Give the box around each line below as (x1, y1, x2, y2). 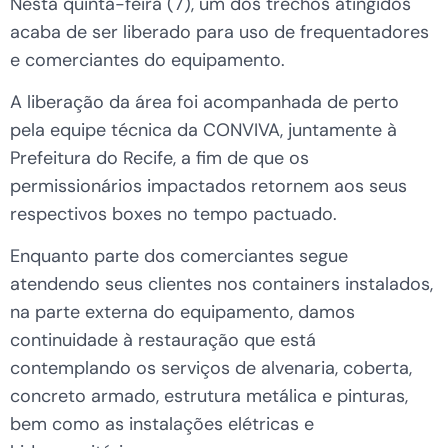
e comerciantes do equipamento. (10, 47, 285, 72)
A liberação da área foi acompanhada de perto (10, 90, 399, 115)
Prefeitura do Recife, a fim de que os (10, 146, 309, 171)
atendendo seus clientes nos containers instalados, (10, 272, 433, 297)
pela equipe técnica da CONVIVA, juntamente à (10, 118, 397, 143)
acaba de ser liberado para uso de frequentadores (10, 19, 429, 44)
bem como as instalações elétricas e (10, 412, 314, 437)
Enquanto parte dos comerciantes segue (10, 244, 348, 269)
